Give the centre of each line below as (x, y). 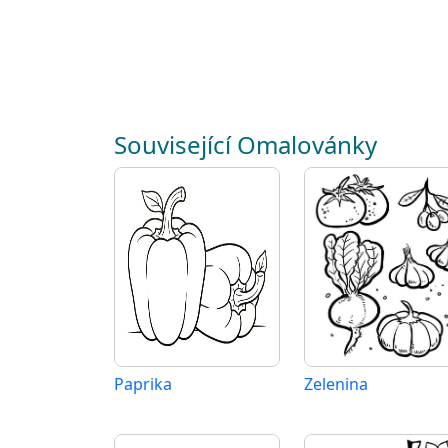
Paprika (143, 384)
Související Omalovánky (245, 144)
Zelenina (336, 384)
